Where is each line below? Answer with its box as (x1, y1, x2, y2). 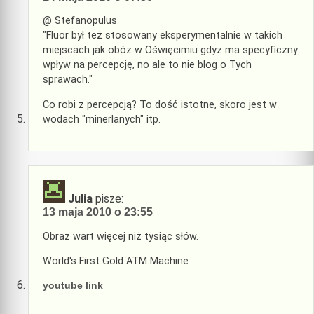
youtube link (43, 280, 103, 292)
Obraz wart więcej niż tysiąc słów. (43, 230, 198, 243)
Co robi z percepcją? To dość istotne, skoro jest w (43, 98, 277, 111)
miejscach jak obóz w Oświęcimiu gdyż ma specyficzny (43, 44, 298, 57)
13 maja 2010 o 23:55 (43, 206, 153, 219)
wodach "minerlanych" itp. (43, 113, 161, 125)
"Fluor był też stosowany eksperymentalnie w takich (43, 29, 282, 42)
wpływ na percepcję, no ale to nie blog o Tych (43, 59, 252, 71)
